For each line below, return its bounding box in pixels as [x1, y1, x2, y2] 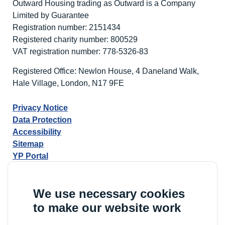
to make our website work [33, 201, 181, 214]
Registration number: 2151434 [13, 23, 121, 32]
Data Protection [13, 115, 72, 124]
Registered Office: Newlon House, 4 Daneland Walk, [13, 66, 199, 75]
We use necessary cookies [33, 187, 185, 200]
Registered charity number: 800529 [13, 35, 138, 44]
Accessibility [13, 127, 61, 136]
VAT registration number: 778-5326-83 [13, 47, 148, 56]
